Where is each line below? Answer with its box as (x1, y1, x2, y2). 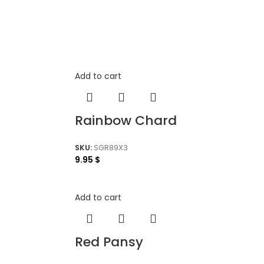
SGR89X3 (94, 142, 128, 153)
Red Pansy (75, 233, 143, 252)
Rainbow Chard (75, 111, 177, 130)
